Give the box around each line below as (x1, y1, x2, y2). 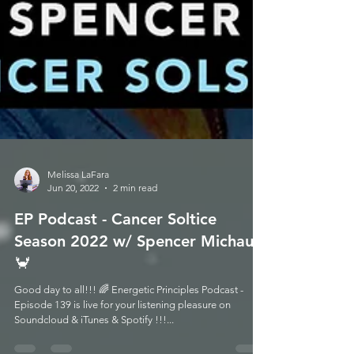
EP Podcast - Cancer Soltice (14, 261, 217, 280)
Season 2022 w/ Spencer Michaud (14, 283, 264, 302)
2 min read (113, 233, 157, 245)
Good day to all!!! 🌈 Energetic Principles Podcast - (14, 335, 243, 347)
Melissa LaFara (47, 220, 109, 232)
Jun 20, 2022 (47, 233, 99, 245)
